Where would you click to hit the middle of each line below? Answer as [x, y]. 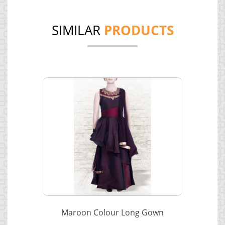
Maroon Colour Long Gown [113, 213]
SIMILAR [78, 30]
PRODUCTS [139, 30]
